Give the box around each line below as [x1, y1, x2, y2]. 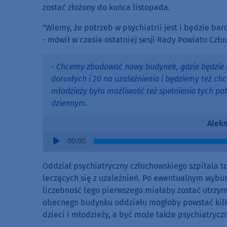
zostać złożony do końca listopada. [43, 3, 170, 13]
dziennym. [51, 98, 88, 108]
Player [43, 143, 66, 154]
